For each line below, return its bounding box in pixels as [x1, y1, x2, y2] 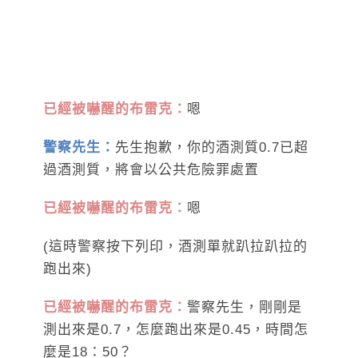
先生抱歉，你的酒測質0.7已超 [115, 140, 308, 156]
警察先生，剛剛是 [187, 300, 302, 316]
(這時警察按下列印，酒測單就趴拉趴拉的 [43, 239, 308, 255]
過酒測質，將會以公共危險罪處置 [43, 162, 259, 178]
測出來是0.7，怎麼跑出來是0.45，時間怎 [43, 322, 308, 338]
